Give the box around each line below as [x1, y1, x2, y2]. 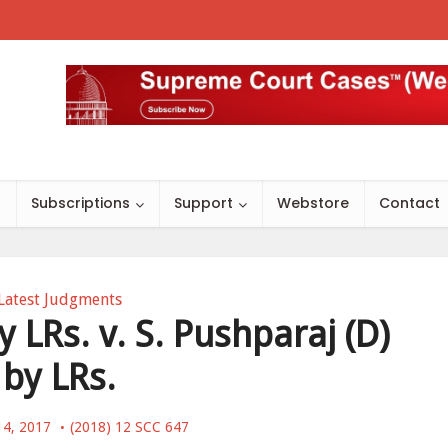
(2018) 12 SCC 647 [69, 419, 189, 435]
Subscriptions [31, 193, 130, 213]
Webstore [277, 193, 349, 213]
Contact [379, 193, 440, 213]
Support [174, 193, 233, 213]
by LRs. [2, 356, 116, 399]
